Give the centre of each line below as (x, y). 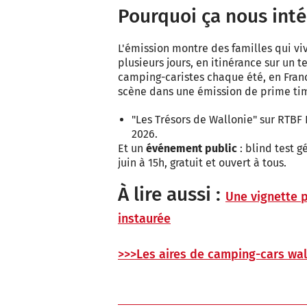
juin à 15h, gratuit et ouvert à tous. (202, 163)
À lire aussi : (172, 195)
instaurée (144, 219)
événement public (192, 149)
